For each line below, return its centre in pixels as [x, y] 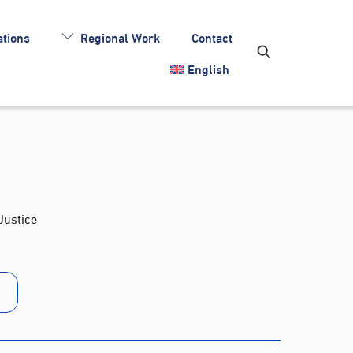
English [209, 68]
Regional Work [119, 36]
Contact [212, 36]
